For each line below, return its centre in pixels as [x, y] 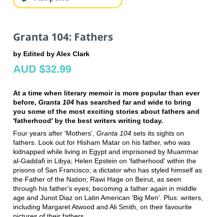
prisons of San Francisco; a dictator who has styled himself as [107, 170]
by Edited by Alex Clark [51, 54]
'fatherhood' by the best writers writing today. [88, 121]
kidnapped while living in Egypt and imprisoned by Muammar [106, 152]
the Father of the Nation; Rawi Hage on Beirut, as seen [97, 179]
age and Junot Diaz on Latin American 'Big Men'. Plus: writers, [108, 198]
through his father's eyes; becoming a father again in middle [105, 189]
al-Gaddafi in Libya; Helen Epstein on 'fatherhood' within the [104, 161]
